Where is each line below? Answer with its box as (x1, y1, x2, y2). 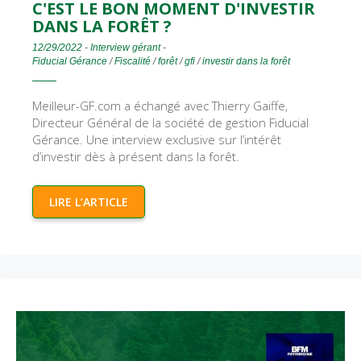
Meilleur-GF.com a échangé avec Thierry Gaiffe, (32, 98, 288, 114)
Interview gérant (90, 42, 160, 54)
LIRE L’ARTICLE (49, 194, 128, 210)
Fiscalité (114, 56, 151, 68)
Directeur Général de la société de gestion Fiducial (32, 114, 309, 131)
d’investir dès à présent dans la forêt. (32, 148, 239, 165)
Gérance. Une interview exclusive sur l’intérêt (32, 131, 281, 148)
